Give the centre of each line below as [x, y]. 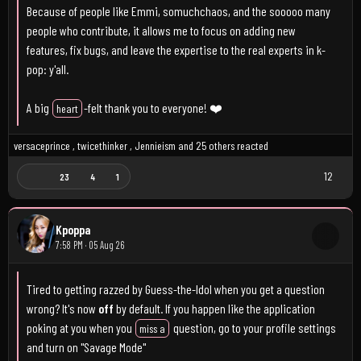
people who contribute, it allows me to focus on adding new [161, 30]
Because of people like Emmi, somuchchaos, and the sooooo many [178, 11]
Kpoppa [73, 229]
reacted [251, 145]
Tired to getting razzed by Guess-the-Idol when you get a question [176, 289]
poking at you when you [81, 328]
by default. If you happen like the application [216, 308]
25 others [215, 145]
